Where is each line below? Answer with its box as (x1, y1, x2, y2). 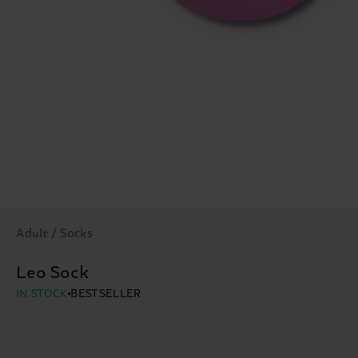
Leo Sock (16, 264, 89, 284)
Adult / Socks (16, 227, 93, 241)
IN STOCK (16, 288, 69, 301)
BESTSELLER (70, 288, 141, 301)
